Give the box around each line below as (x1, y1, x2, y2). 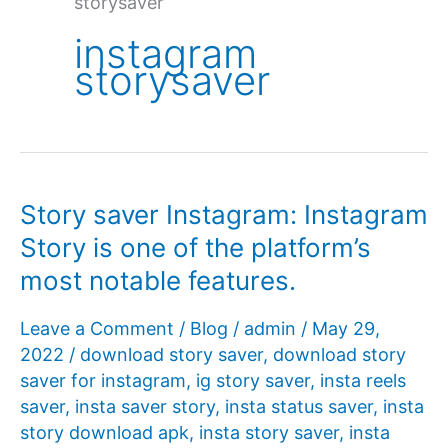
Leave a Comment (20, 317, 174, 339)
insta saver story (75, 395, 215, 417)
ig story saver (196, 369, 310, 391)
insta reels (320, 369, 406, 391)
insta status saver (225, 395, 373, 417)
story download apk (20, 421, 189, 443)
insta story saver (199, 421, 339, 443)
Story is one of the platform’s (20, 232, 371, 264)
